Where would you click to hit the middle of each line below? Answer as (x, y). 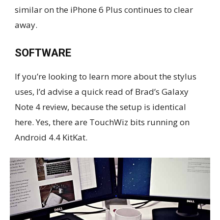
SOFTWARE (43, 53)
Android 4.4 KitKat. (51, 137)
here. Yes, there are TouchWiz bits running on (102, 122)
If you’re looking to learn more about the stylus (106, 77)
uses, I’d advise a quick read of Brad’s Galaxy (102, 92)
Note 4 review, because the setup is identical (100, 107)
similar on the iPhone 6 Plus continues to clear (104, 10)
